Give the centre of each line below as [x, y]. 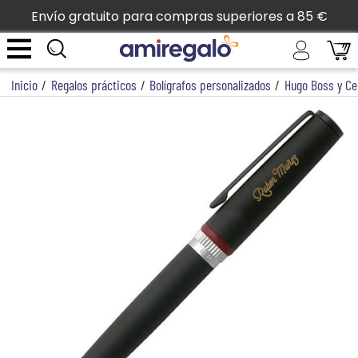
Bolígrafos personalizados [211, 84]
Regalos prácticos [93, 84]
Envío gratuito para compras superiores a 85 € [179, 16]
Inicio [25, 84]
